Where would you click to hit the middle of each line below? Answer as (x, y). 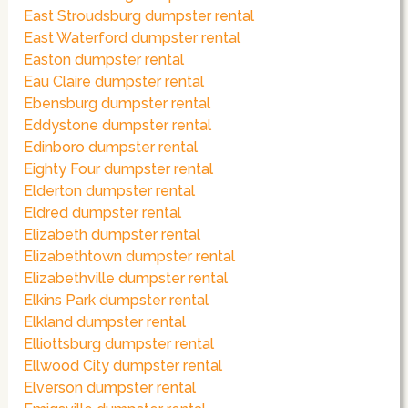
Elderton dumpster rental (110, 191)
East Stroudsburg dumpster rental (139, 16)
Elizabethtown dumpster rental (130, 257)
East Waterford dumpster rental (133, 38)
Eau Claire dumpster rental (114, 82)
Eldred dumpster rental (103, 213)
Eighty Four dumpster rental (119, 169)
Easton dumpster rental (104, 60)
